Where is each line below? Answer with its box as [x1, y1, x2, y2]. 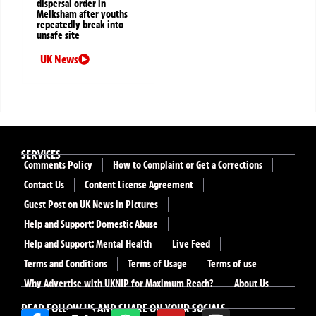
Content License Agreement [85, 178, 193, 192]
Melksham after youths [37, 8, 128, 21]
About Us [234, 277, 269, 291]
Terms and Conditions [24, 257, 107, 271]
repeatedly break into [37, 18, 123, 32]
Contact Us [24, 178, 64, 192]
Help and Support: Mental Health [24, 238, 152, 251]
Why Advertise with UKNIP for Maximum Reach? [24, 277, 214, 291]
